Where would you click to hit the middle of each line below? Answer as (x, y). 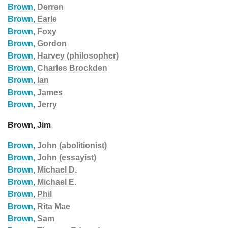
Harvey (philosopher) (78, 56)
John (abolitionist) (72, 145)
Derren (50, 7)
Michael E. (57, 182)
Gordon (52, 44)
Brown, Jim (29, 125)
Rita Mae (54, 206)
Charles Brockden (72, 68)
